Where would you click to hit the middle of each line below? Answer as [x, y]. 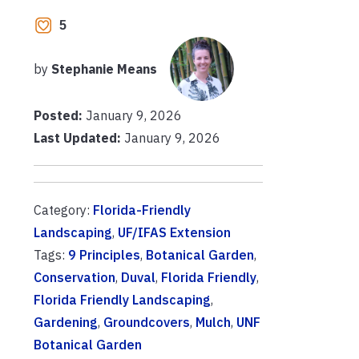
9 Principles [104, 254]
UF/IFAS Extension [174, 232]
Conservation [75, 277]
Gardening [66, 322]
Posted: [60, 115]
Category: [63, 210]
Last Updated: [77, 137]
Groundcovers [147, 322]
